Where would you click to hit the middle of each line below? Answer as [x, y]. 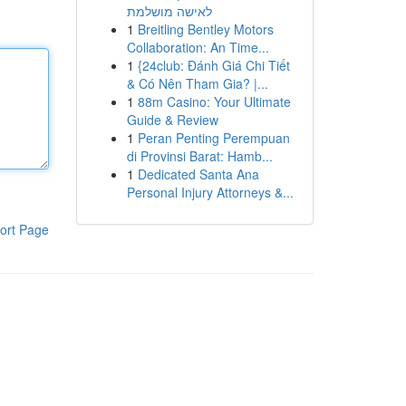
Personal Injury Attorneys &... [210, 192]
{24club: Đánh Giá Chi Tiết [213, 65]
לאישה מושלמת [169, 11]
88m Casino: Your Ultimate [214, 101]
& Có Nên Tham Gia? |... [197, 83]
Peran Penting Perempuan [213, 138]
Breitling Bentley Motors [205, 29]
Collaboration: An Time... [198, 47]
